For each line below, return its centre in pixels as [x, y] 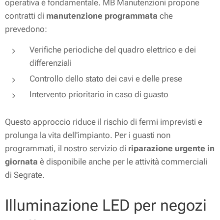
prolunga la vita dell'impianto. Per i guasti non [88, 135]
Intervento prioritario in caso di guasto [99, 94]
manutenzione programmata [102, 16]
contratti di [26, 16]
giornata [21, 162]
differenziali [51, 63]
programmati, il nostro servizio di [67, 148]
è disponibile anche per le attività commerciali [123, 162]
